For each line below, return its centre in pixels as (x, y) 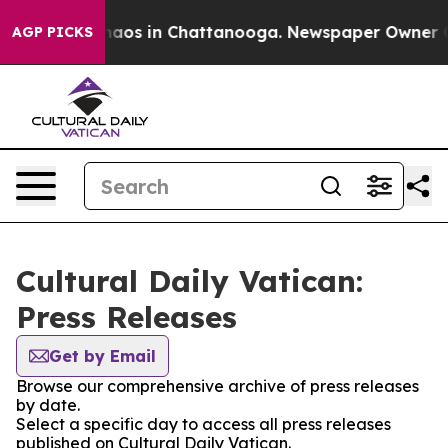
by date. (48, 405)
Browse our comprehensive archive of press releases (217, 386)
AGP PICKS (52, 32)
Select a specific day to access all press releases (203, 424)
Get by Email (102, 356)
